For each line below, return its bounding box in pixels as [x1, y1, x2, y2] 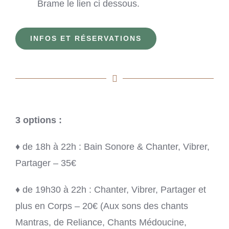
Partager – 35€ [15, 158, 76, 169]
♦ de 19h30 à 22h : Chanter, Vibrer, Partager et [15, 185, 206, 195]
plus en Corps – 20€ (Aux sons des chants [15, 201, 188, 212]
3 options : [15, 115, 62, 126]
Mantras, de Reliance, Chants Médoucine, [15, 217, 187, 228]
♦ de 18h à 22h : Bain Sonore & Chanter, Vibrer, [15, 142, 210, 152]
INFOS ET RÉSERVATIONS [30, 34, 142, 42]
